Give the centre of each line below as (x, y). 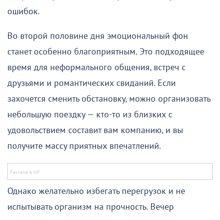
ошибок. (24, 11)
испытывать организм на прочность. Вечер (91, 207)
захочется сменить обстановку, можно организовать (109, 99)
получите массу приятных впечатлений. (84, 146)
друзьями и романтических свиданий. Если (92, 83)
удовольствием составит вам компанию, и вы (95, 130)
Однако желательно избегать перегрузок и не (96, 191)
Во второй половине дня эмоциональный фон (98, 36)
